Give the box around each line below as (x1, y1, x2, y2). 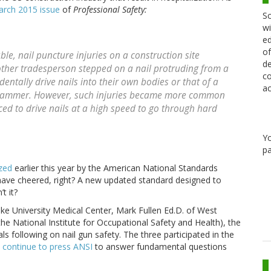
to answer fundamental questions (93, 241, 227, 253)
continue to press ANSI (2, 241, 93, 253)
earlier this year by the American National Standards (12, 162, 218, 174)
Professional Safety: (73, 4, 147, 16)
